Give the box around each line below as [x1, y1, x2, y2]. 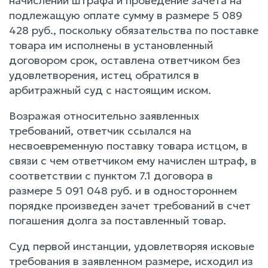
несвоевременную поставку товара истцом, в [9, 138, 248, 153]
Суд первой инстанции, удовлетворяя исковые [9, 239, 254, 253]
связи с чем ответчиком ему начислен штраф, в [9, 153, 257, 167]
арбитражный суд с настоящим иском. [9, 83, 211, 97]
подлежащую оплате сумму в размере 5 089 [9, 8, 242, 22]
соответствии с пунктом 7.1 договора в [9, 168, 213, 182]
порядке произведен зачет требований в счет [9, 198, 251, 212]
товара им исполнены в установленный [9, 38, 213, 52]
